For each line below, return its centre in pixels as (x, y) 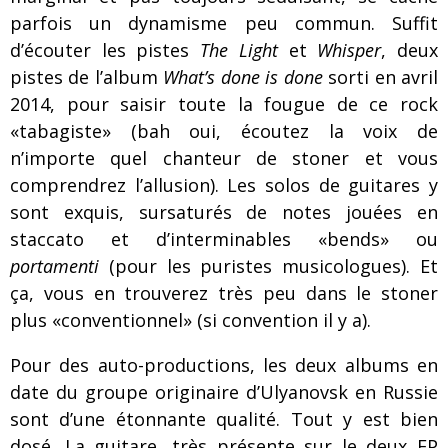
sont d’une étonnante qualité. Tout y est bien (224, 419)
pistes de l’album (87, 77)
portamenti (54, 266)
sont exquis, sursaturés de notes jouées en (224, 212)
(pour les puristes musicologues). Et (268, 266)
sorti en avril (380, 77)
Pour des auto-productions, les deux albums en (224, 365)
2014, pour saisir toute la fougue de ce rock (224, 104)
